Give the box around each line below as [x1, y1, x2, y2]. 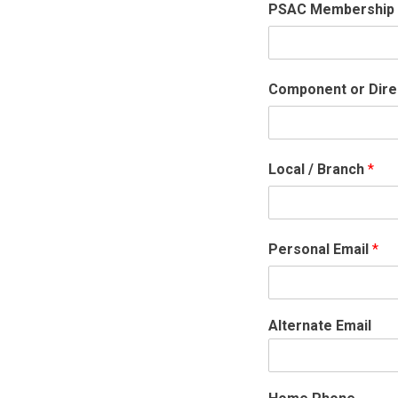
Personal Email [268, 240, 372, 258]
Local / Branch [268, 160, 368, 178]
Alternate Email [268, 316, 371, 334]
